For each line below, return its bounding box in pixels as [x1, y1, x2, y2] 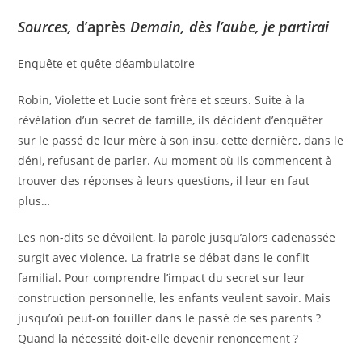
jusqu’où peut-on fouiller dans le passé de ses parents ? [18, 310, 322, 326]
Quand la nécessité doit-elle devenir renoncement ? [18, 330, 299, 346]
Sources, [18, 17, 73, 36]
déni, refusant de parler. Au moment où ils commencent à [18, 153, 333, 168]
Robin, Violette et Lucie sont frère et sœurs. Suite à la [18, 92, 305, 107]
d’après [72, 17, 131, 36]
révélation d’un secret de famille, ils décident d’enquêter [18, 112, 324, 128]
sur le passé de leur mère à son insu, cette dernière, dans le [18, 133, 344, 148]
